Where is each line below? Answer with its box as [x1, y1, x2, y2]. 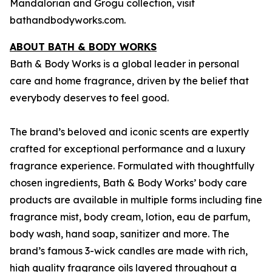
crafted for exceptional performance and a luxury [10, 143, 245, 155]
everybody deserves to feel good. [10, 92, 169, 104]
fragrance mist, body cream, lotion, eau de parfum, [10, 211, 250, 223]
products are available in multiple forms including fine [10, 194, 262, 206]
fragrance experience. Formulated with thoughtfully [10, 160, 254, 172]
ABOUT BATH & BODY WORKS [10, 41, 157, 53]
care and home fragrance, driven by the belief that [10, 75, 249, 87]
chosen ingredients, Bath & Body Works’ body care [10, 177, 247, 189]
